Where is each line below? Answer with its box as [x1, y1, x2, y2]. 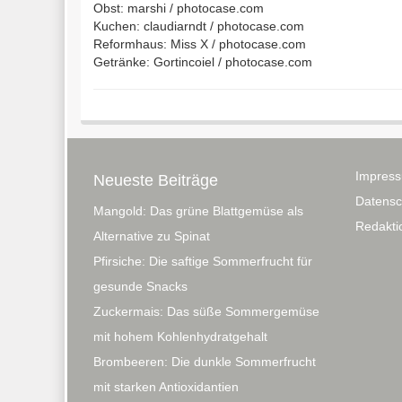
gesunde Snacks [93, 279, 188, 293]
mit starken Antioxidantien [93, 380, 239, 394]
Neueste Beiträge [93, 171, 218, 189]
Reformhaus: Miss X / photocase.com [93, 37, 306, 51]
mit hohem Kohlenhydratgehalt [93, 329, 267, 344]
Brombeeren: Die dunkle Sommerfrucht [93, 354, 316, 369]
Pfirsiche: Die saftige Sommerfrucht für [93, 254, 312, 268]
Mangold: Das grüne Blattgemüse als [93, 204, 303, 218]
